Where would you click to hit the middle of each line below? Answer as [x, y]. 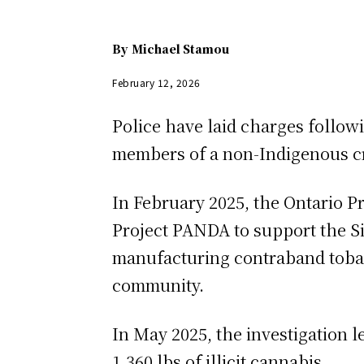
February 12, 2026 [156, 82]
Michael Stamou [180, 49]
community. [158, 284]
